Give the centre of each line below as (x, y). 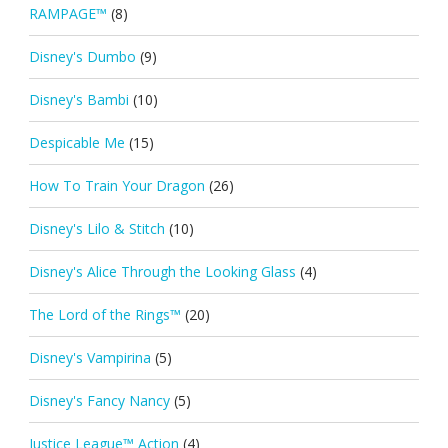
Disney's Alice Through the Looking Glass (162, 271)
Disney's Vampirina (89, 357)
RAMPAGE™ (67, 13)
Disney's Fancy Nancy (99, 400)
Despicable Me (76, 142)
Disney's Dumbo (82, 56)
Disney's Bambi (78, 99)
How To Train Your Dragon (116, 185)
